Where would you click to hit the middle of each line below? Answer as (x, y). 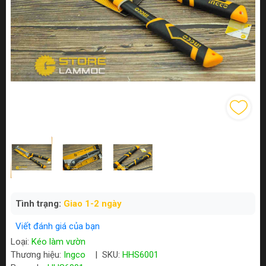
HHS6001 (140, 255)
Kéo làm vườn (58, 242)
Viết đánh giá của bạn (58, 227)
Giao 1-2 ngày (93, 204)
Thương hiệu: (37, 255)
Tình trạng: (39, 204)
